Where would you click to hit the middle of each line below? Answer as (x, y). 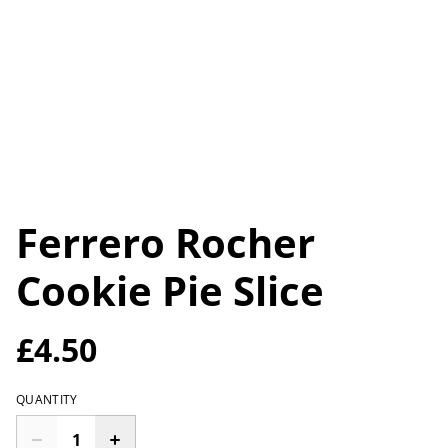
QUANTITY (47, 399)
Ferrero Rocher (165, 242)
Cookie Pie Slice (170, 290)
